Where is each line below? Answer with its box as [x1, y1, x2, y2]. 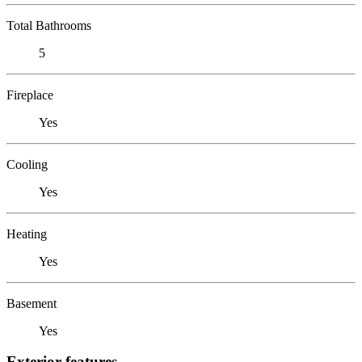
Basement [6, 296, 57, 310]
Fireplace [6, 87, 53, 102]
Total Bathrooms [6, 18, 91, 32]
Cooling [6, 157, 48, 171]
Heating [6, 226, 47, 241]
